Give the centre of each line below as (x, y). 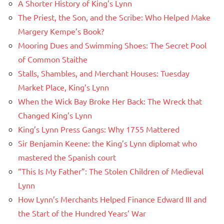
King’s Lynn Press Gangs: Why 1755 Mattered (99, 129)
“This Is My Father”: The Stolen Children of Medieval (111, 171)
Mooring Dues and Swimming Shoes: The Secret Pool (112, 45)
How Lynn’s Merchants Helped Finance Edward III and (112, 199)
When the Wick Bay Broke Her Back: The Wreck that (110, 101)
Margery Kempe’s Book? (61, 31)
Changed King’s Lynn (55, 115)
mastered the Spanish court (67, 157)
